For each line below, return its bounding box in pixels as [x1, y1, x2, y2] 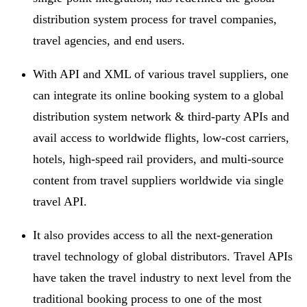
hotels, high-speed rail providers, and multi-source [33, 151, 284, 166]
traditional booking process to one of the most [33, 291, 262, 306]
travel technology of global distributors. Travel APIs [33, 249, 293, 263]
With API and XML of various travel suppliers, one [33, 66, 288, 81]
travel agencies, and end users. [33, 33, 188, 47]
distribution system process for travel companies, [33, 12, 277, 26]
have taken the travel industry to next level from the [33, 270, 291, 284]
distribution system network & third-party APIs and [33, 109, 289, 123]
